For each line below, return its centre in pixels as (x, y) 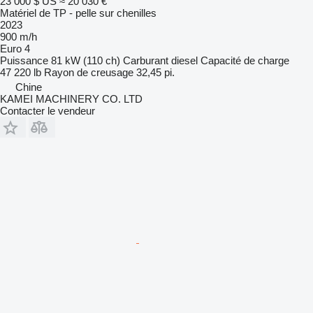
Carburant (146, 60)
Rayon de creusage (89, 72)
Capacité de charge (245, 60)
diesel (184, 60)
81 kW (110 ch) (86, 60)
